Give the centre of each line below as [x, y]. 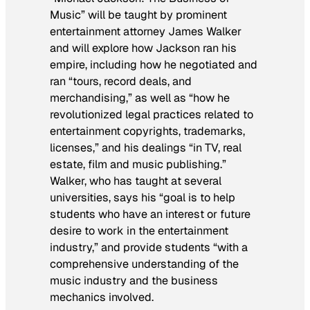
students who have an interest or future [150, 215]
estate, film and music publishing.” [138, 165]
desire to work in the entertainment [139, 231]
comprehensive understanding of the [144, 264]
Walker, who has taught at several [136, 181]
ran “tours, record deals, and [121, 82]
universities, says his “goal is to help [143, 198]
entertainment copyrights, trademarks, [147, 131]
